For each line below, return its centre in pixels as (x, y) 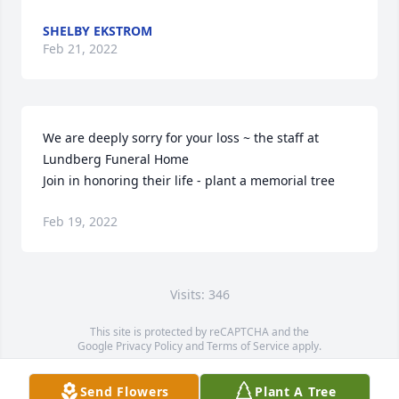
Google (97, 346)
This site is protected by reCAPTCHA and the (199, 332)
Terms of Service (248, 346)
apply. (305, 346)
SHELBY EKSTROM (98, 31)
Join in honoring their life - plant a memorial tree (189, 180)
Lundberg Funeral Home (116, 159)
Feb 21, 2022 (80, 49)
